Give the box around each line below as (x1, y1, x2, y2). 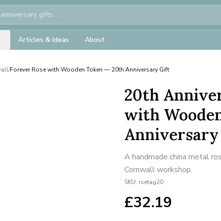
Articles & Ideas (18, 35, 69, 44)
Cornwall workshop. (124, 164, 192, 175)
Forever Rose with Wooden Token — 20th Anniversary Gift (10, 66, 169, 74)
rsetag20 (139, 178, 163, 186)
